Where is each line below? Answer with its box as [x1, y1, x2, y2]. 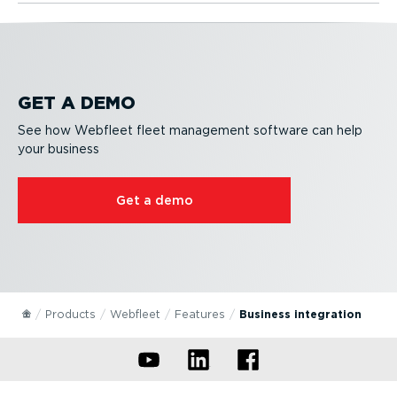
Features [175, 307, 226, 321]
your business [18, 141, 99, 156]
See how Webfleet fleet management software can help [18, 122, 362, 137]
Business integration [239, 307, 362, 321]
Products [45, 307, 97, 321]
